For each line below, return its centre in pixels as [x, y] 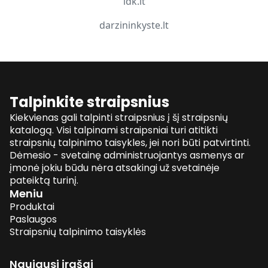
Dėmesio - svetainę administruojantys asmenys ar [127, 155]
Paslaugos [33, 219]
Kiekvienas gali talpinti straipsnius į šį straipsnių [119, 117]
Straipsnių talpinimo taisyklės [78, 232]
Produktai [32, 206]
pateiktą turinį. [44, 180]
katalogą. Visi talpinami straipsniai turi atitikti [114, 130]
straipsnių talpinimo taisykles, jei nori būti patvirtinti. [130, 142]
